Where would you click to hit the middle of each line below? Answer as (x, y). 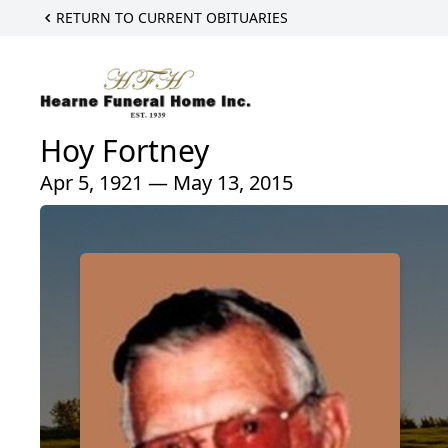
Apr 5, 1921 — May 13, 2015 (166, 183)
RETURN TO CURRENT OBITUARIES (172, 17)
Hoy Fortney (124, 151)
